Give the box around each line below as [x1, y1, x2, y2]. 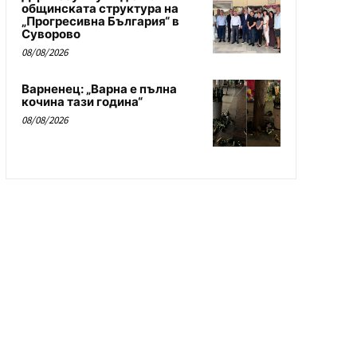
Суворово [21, 25, 80, 41]
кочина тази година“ [21, 93, 143, 109]
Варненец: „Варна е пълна [21, 80, 177, 96]
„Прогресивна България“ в [21, 13, 179, 29]
